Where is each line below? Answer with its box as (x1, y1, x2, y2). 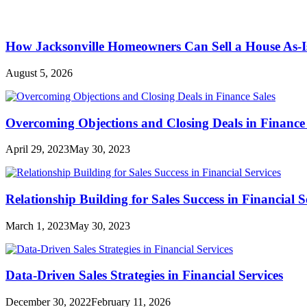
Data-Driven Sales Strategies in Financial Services (5, 268, 283, 283)
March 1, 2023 (5, 219, 69, 232)
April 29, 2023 (5, 143, 69, 156)
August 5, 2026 (5, 66, 73, 79)
